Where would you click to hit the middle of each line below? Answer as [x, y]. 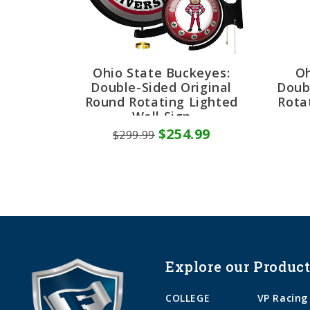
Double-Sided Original [162, 87]
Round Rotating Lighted [161, 101]
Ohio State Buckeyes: [162, 72]
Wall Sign [161, 116]
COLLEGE [188, 298]
